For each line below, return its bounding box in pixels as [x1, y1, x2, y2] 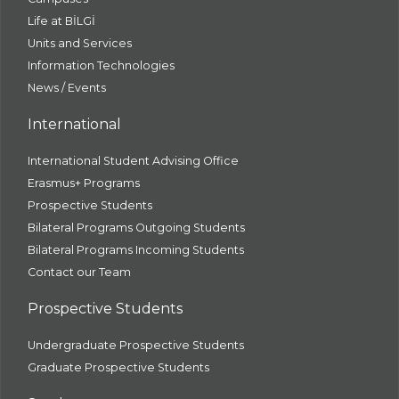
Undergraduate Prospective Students [28, 338, 244, 352]
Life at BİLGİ [28, 14, 95, 28]
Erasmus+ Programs [28, 176, 140, 190]
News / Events [28, 81, 106, 94]
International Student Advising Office [28, 154, 239, 167]
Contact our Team [28, 265, 131, 279]
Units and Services [28, 37, 132, 50]
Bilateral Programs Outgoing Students [28, 221, 245, 234]
